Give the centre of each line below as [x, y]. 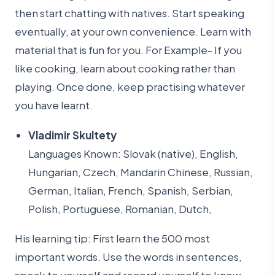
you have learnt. [54, 105]
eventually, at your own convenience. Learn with [133, 32]
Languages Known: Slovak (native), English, [134, 153]
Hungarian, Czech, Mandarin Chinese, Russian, [141, 172]
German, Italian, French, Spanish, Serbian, [131, 190]
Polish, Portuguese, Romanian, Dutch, [120, 208]
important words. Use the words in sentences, [128, 257]
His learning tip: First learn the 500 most [112, 238]
